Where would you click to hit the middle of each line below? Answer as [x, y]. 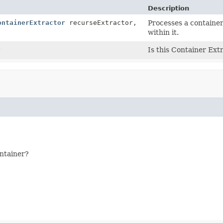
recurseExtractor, [101, 22]
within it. [163, 32]
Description [168, 8]
